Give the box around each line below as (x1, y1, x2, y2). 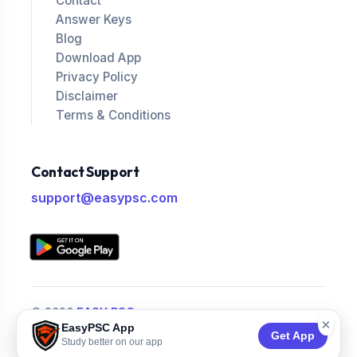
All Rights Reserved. (31, 323, 143, 337)
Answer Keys (56, 11, 131, 27)
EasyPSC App (61, 321, 135, 334)
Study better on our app (61, 336, 163, 347)
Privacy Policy (56, 69, 138, 84)
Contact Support (31, 162, 139, 181)
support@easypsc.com (31, 189, 178, 206)
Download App (56, 49, 141, 65)
